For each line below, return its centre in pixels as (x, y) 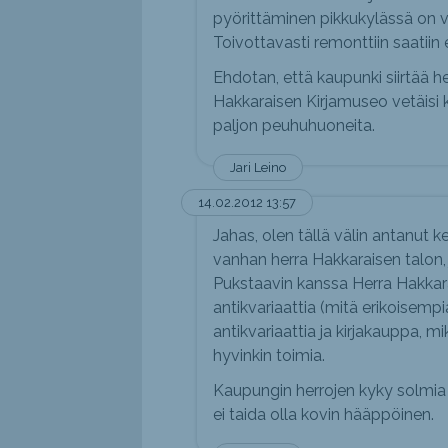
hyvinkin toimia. (268, 356)
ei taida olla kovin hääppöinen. (323, 415)
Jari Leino (257, 167)
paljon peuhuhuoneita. (293, 125)
